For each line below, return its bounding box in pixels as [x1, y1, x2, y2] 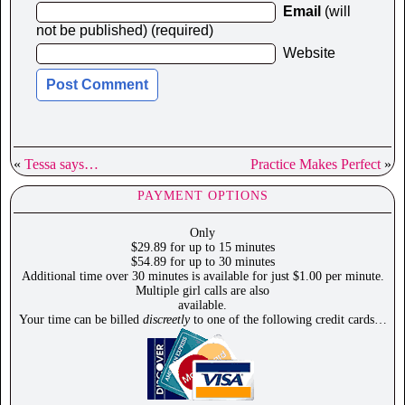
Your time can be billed [18, 313, 143, 327]
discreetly [142, 313, 190, 327]
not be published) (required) [36, 23, 213, 39]
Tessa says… [24, 156, 99, 173]
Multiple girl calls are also [136, 284, 269, 298]
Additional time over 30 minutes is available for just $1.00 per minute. [21, 269, 384, 284]
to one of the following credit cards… [189, 313, 387, 327]
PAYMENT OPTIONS [137, 189, 268, 203]
